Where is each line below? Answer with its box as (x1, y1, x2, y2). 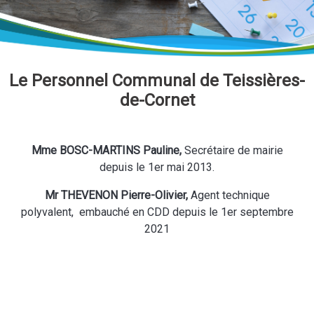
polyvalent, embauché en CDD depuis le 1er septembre (20, 205, 294, 219)
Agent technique (190, 189, 270, 203)
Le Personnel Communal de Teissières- (9, 71, 305, 91)
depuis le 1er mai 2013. (100, 161, 214, 175)
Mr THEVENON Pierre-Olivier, (44, 189, 191, 203)
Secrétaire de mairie (184, 144, 283, 158)
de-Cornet (119, 90, 195, 111)
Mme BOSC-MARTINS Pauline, (31, 144, 184, 158)
